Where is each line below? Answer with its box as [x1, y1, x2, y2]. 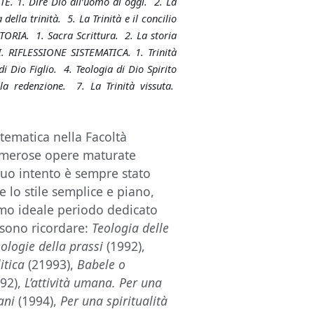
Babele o [77, 256, 126, 273]
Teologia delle [92, 219, 170, 236]
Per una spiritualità [57, 292, 168, 309]
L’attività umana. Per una [25, 274, 163, 291]
